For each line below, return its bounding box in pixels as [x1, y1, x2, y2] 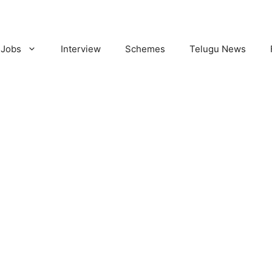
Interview [61, 43, 101, 55]
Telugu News [189, 43, 246, 55]
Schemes [125, 43, 165, 55]
